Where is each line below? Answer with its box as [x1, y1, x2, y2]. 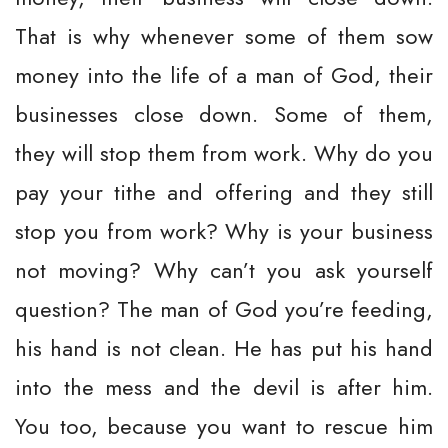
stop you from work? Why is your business [15, 215, 433, 247]
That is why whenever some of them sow [15, 20, 433, 52]
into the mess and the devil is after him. [15, 371, 433, 403]
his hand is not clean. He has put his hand [15, 332, 433, 364]
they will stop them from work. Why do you [15, 137, 433, 169]
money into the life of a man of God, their [15, 59, 433, 91]
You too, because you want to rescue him [15, 410, 433, 442]
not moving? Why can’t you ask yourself [15, 254, 433, 286]
